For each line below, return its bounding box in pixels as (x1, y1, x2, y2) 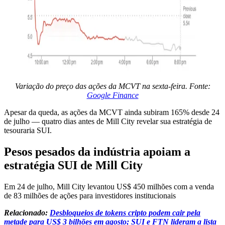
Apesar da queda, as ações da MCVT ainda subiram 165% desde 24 (4, 107, 219, 117)
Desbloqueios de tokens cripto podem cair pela (50, 208, 200, 217)
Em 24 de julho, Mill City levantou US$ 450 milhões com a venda (4, 182, 214, 191)
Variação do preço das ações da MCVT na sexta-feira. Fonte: (15, 81, 210, 90)
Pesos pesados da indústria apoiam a (4, 145, 190, 158)
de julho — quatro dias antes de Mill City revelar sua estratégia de (4, 117, 212, 126)
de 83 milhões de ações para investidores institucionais (4, 191, 176, 200)
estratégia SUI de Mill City (4, 158, 143, 172)
